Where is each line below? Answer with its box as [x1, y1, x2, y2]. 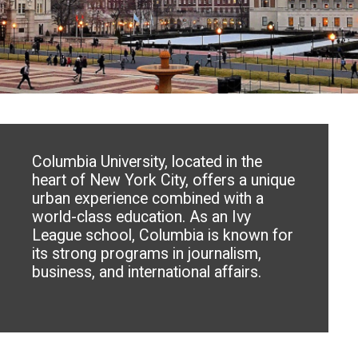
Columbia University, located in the [32, 152, 263, 171]
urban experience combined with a [32, 189, 265, 208]
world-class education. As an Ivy [32, 207, 252, 226]
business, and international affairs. [32, 262, 262, 281]
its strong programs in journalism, [32, 244, 262, 263]
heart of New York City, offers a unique [32, 170, 296, 189]
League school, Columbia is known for [32, 225, 294, 245]
